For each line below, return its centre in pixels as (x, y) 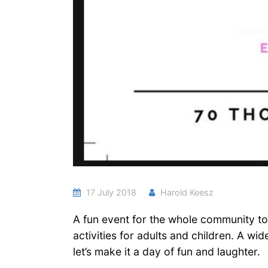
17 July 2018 (110, 193)
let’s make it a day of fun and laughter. (167, 252)
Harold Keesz (187, 193)
